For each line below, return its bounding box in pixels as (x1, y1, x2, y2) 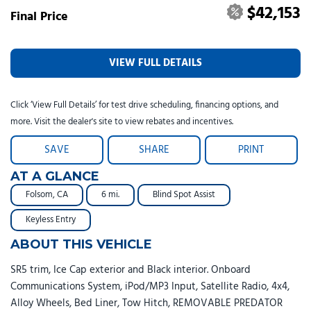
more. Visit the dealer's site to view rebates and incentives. (10, 114, 233, 129)
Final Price (10, 6, 68, 27)
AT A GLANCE (10, 168, 99, 184)
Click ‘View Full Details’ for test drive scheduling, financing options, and (10, 97, 278, 112)
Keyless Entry (26, 212, 76, 227)
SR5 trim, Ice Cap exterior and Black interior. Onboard (10, 261, 251, 278)
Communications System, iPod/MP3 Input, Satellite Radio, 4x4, (10, 278, 289, 295)
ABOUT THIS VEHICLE (10, 236, 152, 252)
